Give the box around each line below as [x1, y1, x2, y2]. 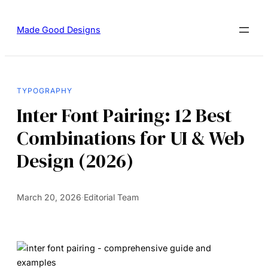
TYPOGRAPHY [17, 86, 72, 95]
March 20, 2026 [17, 191, 81, 202]
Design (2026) [17, 147, 133, 174]
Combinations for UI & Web [17, 124, 245, 151]
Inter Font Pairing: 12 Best [17, 102, 232, 129]
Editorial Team [84, 191, 139, 202]
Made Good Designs [17, 25, 100, 35]
